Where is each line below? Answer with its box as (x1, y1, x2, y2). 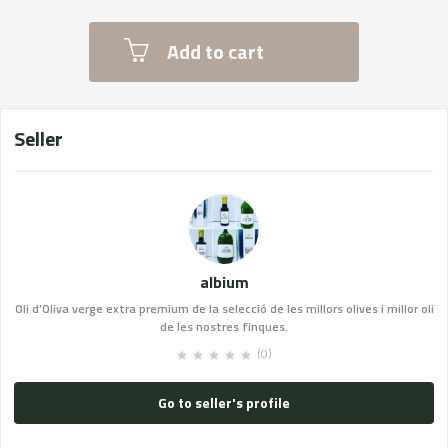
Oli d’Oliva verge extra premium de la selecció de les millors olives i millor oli (14, 299, 434, 318)
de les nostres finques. (160, 317, 288, 336)
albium (199, 270, 249, 294)
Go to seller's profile (158, 392, 290, 413)
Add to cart (167, 36, 264, 67)
